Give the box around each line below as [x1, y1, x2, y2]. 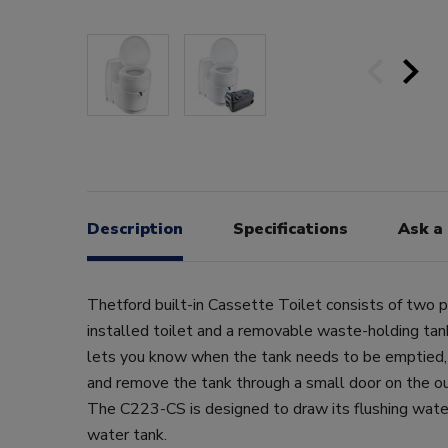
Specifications [233, 217, 348, 240]
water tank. [87, 423, 167, 446]
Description [87, 217, 183, 240]
